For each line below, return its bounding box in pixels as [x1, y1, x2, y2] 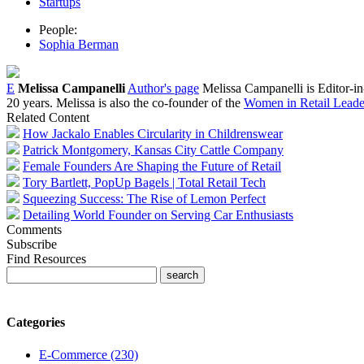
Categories [6, 315, 65, 330]
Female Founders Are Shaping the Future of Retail [23, 159, 281, 174]
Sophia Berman [39, 37, 119, 52]
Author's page [128, 81, 199, 96]
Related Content [6, 110, 89, 125]
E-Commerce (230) [39, 347, 138, 362]
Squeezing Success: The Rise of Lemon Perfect [23, 192, 266, 206]
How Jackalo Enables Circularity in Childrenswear [23, 127, 283, 141]
